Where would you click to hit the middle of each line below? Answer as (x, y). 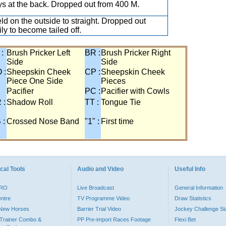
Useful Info (190, 169)
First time (117, 121)
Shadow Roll (30, 102)
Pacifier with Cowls (135, 91)
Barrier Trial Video (99, 209)
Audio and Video (100, 169)
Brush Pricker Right (136, 53)
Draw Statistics (193, 198)
